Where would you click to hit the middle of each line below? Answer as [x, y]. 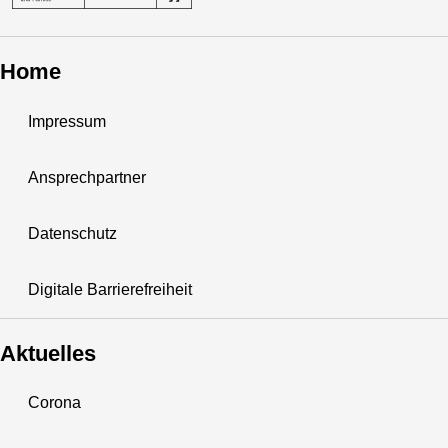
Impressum [67, 121]
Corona [54, 403]
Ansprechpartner [87, 177]
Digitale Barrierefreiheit [110, 289]
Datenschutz [72, 233]
